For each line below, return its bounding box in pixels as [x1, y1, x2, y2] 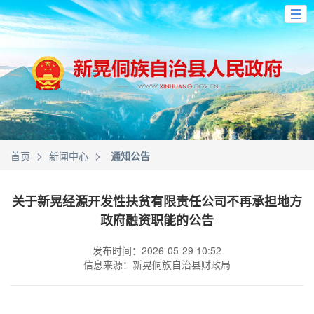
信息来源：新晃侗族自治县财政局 [83, 257, 231, 271]
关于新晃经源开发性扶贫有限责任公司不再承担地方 [12, 192, 302, 210]
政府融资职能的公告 [100, 211, 214, 229]
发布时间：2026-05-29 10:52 [93, 243, 221, 257]
